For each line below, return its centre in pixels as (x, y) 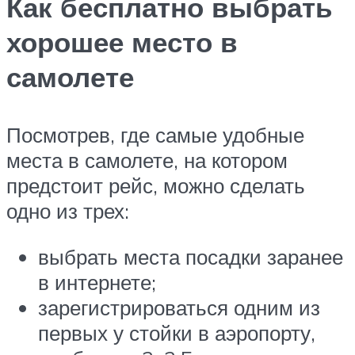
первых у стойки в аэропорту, (177, 332)
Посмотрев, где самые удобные (155, 135)
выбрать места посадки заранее (191, 256)
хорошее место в (122, 42)
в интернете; (97, 282)
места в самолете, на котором (147, 160)
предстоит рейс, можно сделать (156, 186)
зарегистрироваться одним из (179, 307)
